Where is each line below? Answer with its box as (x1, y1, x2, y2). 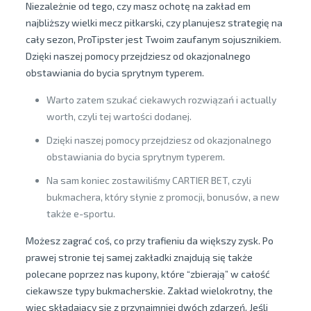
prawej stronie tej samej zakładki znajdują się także (25, 251, 253, 263)
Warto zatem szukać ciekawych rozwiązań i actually (46, 94, 276, 106)
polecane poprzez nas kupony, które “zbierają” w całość (25, 268, 270, 280)
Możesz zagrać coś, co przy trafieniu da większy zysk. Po (25, 235, 274, 246)
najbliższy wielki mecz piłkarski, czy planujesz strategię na (25, 17, 283, 28)
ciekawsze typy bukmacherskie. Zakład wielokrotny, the (25, 285, 273, 296)
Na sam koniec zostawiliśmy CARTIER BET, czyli (46, 174, 251, 186)
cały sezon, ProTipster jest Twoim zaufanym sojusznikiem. (25, 33, 281, 45)
